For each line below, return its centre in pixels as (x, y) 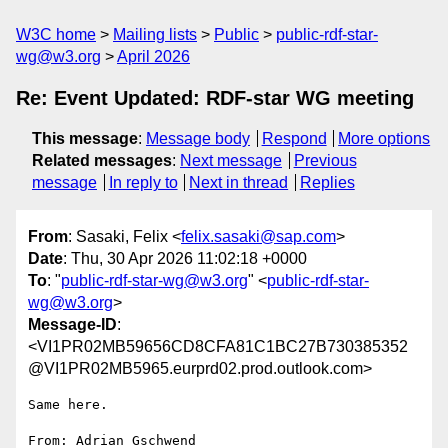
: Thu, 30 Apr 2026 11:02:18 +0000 (185, 259)
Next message (231, 160)
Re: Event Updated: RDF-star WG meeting (215, 98)
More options (384, 138)
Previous (325, 160)
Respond (294, 138)
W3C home (56, 34)
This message (85, 138)
